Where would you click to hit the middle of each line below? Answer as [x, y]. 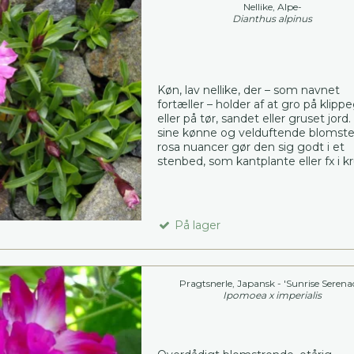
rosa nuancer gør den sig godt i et [250, 147]
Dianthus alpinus [273, 18]
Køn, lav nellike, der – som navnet [248, 90]
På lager [196, 225]
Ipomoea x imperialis [273, 295]
